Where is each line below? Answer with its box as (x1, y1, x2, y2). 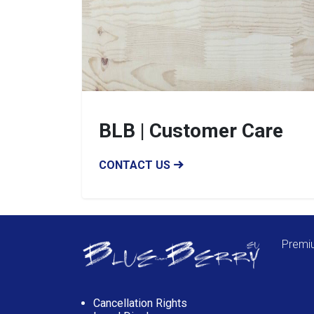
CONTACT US (99, 158, 173, 172)
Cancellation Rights (93, 296, 187, 310)
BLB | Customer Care (99, 119, 283, 142)
